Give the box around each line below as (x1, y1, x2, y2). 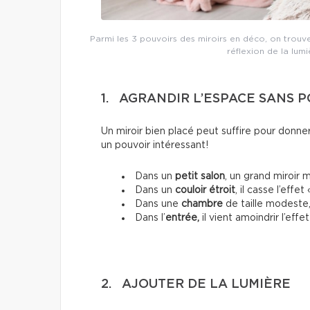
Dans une (135, 199, 181, 209)
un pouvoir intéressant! (101, 140, 208, 150)
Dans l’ (135, 212, 165, 223)
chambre (181, 199, 223, 209)
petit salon (175, 171, 225, 181)
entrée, (165, 212, 202, 223)
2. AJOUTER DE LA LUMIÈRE (101, 277, 291, 291)
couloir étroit (175, 185, 235, 195)
